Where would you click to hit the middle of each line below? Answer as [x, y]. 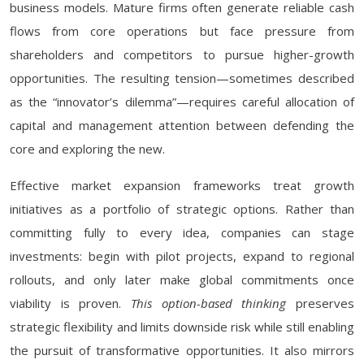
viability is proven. [70, 303]
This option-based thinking [209, 303]
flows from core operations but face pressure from [182, 31]
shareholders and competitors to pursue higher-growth [182, 54]
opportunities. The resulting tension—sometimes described [182, 78]
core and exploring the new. [87, 149]
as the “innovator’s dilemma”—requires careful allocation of [182, 102]
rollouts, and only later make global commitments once [182, 279]
